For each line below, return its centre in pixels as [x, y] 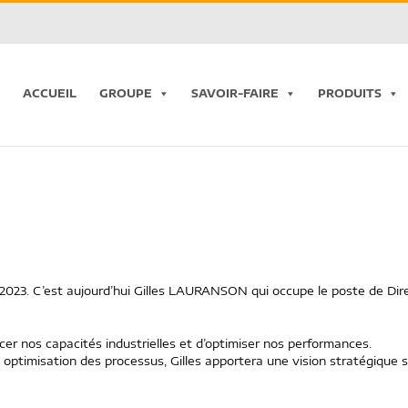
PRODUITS [350, 93]
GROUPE [126, 93]
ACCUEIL [50, 93]
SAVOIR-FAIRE [235, 93]
